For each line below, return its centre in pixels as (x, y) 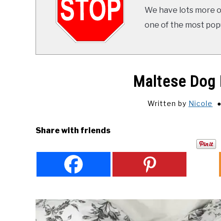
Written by (168, 103)
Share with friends (73, 130)
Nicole (200, 103)
